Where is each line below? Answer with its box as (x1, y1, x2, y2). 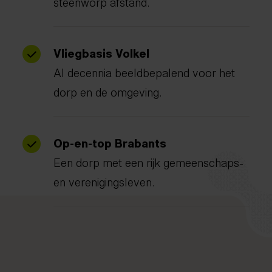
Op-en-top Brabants (53, 132, 167, 151)
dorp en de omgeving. (53, 81, 163, 100)
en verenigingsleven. (53, 171, 155, 190)
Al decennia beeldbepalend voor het (53, 62, 236, 81)
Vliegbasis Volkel (53, 42, 150, 61)
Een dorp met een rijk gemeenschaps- (53, 152, 244, 171)
